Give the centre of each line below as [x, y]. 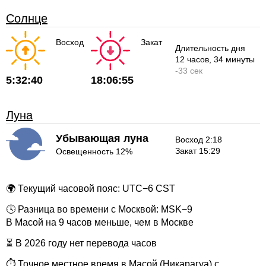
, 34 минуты [232, 59]
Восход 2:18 [199, 140]
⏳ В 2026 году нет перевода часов [81, 243]
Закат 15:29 [198, 151]
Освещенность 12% [94, 152]
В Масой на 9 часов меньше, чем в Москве [100, 222]
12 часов [192, 59]
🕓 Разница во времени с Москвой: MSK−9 [99, 209]
